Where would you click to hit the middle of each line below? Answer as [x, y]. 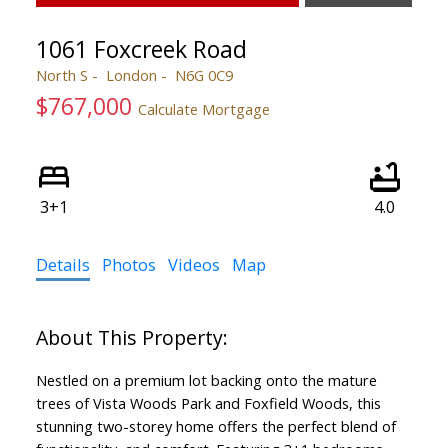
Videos [193, 264]
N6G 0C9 [203, 74]
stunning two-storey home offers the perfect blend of [215, 425]
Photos [128, 264]
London [131, 74]
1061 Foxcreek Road [141, 48]
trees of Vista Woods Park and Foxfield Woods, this [208, 402]
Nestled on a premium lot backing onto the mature [206, 379]
